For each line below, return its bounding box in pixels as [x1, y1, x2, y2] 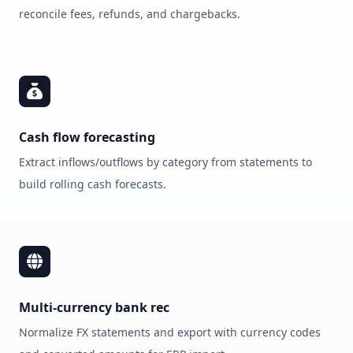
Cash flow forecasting [19, 128, 155, 146]
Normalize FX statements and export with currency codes [19, 325, 321, 340]
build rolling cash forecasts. [19, 176, 166, 191]
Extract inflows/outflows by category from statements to [19, 154, 312, 169]
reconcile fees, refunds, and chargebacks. [19, 6, 240, 21]
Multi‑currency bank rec [19, 299, 169, 316]
